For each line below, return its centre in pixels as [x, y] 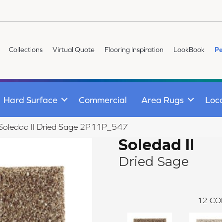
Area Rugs [163, 100]
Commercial [103, 100]
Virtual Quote [74, 49]
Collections [26, 49]
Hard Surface [30, 100]
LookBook [189, 49]
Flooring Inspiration [134, 49]
